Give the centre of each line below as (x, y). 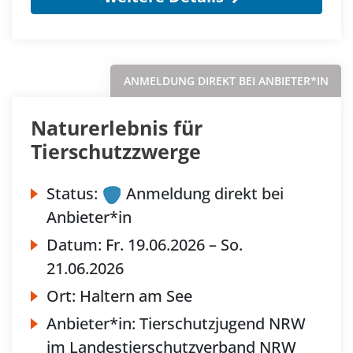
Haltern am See (136, 296)
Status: (72, 194)
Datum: (76, 245)
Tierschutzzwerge (116, 152)
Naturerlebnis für (117, 128)
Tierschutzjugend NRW (223, 324)
